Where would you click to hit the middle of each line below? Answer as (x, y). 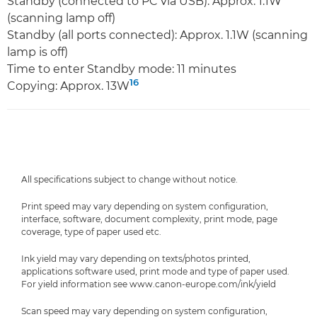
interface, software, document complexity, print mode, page (149, 219)
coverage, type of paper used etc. (91, 232)
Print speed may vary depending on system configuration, (145, 206)
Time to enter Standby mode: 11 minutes (122, 69)
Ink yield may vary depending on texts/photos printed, (136, 259)
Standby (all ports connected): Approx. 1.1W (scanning (157, 35)
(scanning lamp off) (61, 18)
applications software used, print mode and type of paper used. (155, 271)
